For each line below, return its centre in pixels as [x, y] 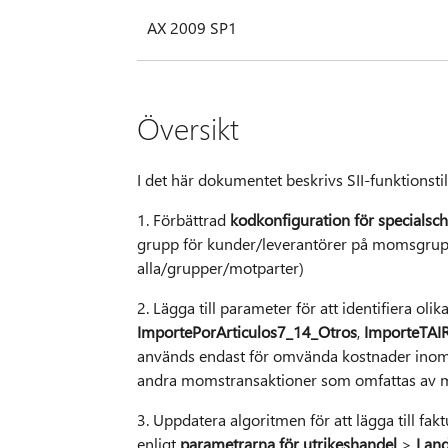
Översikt [187, 128]
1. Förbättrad [183, 220]
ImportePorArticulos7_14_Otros [246, 332]
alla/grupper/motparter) [220, 268]
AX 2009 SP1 [191, 28]
